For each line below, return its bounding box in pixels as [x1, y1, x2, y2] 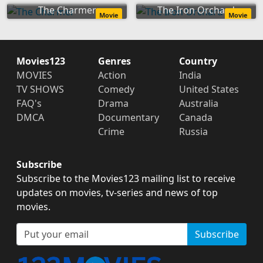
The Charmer [38, 3, 96, 16]
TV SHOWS [16, 82, 64, 96]
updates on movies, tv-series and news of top [16, 186, 218, 199]
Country [179, 54, 218, 68]
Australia [179, 96, 219, 110]
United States [179, 82, 240, 96]
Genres [97, 54, 131, 68]
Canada [179, 110, 213, 124]
